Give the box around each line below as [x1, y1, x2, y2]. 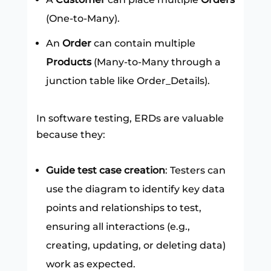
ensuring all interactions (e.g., [45, 220, 190, 232]
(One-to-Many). [45, 12, 120, 24]
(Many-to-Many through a [91, 56, 221, 68]
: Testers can [165, 164, 226, 176]
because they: [36, 128, 105, 140]
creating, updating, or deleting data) [45, 239, 226, 251]
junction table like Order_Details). [45, 74, 210, 87]
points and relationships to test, [45, 201, 201, 214]
